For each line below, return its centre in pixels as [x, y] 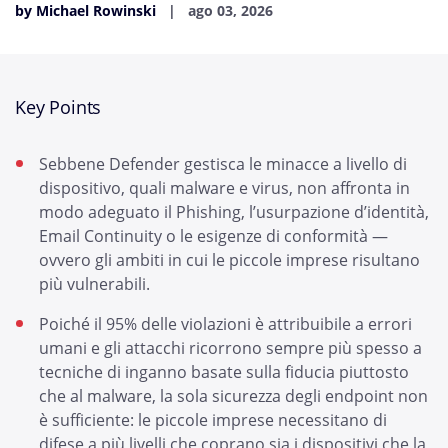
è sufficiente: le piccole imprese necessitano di [213, 420]
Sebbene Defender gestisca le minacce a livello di [223, 164]
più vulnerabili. [94, 284]
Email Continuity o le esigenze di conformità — [213, 236]
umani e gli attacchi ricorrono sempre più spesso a [230, 348]
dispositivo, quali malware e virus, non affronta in [224, 188]
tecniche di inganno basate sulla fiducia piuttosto [224, 372]
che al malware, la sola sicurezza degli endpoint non [233, 396]
